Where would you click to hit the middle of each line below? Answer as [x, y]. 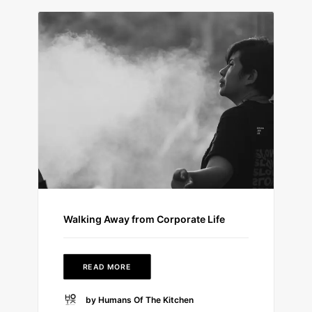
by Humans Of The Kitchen [140, 299]
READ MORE [107, 266]
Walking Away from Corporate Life [144, 219]
